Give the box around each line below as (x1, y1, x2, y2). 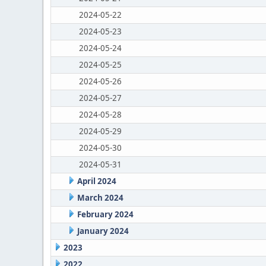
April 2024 (77, 176, 116, 186)
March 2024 (77, 192, 123, 203)
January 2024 (77, 226, 129, 236)
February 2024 (77, 209, 134, 220)
